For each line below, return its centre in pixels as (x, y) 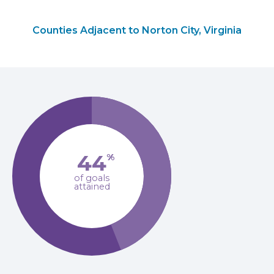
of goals (92, 178)
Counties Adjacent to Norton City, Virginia (137, 30)
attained (92, 187)
